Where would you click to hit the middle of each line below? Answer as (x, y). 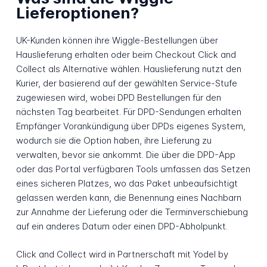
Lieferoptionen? (77, 13)
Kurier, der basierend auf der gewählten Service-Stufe (126, 83)
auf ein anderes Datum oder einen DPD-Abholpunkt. (122, 226)
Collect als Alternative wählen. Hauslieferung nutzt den (128, 69)
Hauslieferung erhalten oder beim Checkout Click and (126, 55)
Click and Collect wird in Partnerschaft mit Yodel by (122, 254)
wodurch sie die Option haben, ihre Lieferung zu (114, 141)
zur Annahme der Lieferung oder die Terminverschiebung (132, 212)
